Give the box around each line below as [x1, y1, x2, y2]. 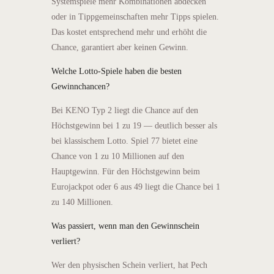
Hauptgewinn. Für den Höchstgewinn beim [51, 166, 200, 176]
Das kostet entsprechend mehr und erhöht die [51, 27, 207, 37]
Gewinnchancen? [51, 81, 109, 91]
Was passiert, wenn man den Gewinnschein [51, 221, 199, 231]
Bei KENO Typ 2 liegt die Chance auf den [51, 105, 198, 115]
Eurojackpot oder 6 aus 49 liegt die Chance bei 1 [51, 182, 220, 191]
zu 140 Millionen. [51, 197, 113, 207]
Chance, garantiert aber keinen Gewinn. [51, 42, 188, 52]
